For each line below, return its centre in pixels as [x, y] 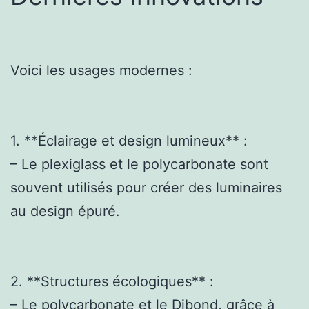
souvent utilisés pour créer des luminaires [146, 187]
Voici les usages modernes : [101, 70]
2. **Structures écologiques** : [112, 281]
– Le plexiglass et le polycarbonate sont [139, 164]
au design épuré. [65, 211]
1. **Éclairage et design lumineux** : [129, 140]
